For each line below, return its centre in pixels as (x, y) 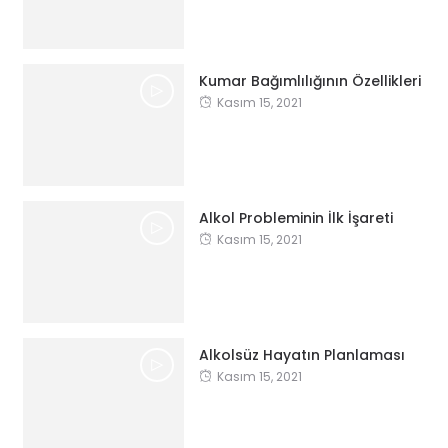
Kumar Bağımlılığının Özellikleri (309, 80)
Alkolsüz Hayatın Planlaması (301, 354)
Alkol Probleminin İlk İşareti (295, 217)
